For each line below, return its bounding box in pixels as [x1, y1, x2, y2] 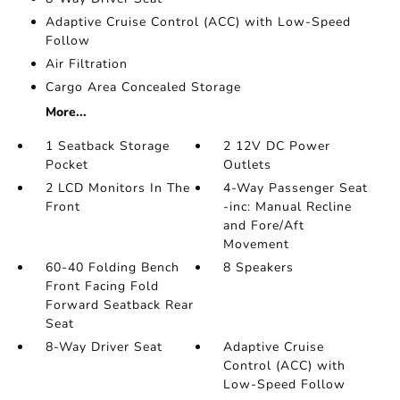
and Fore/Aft [223, 217, 305, 235]
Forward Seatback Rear [45, 296, 194, 314]
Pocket [45, 156, 88, 174]
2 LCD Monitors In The [45, 179, 190, 197]
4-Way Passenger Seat [223, 179, 369, 197]
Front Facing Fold [45, 278, 159, 296]
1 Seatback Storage [45, 137, 170, 155]
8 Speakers [223, 259, 295, 277]
